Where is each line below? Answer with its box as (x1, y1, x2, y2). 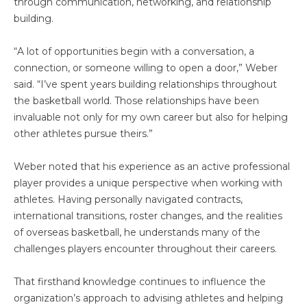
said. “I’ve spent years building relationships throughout (14, 78, 277, 90)
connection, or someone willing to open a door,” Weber (14, 62, 278, 74)
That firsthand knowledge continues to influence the (14, 275, 266, 288)
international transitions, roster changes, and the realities (14, 210, 282, 222)
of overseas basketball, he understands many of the (14, 226, 260, 238)
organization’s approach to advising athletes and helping (14, 292, 283, 304)
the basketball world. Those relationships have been (14, 95, 259, 107)
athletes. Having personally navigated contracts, (14, 193, 243, 206)
